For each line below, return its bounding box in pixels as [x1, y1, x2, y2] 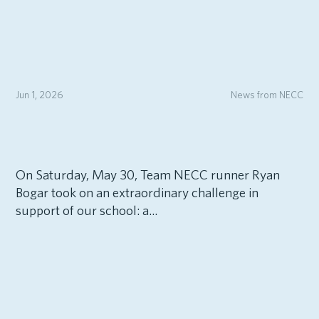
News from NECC [231, 88, 304, 100]
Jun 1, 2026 [15, 88, 63, 100]
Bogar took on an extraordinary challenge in [15, 184, 258, 201]
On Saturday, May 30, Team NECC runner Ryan [15, 166, 280, 183]
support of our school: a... [15, 202, 157, 219]
